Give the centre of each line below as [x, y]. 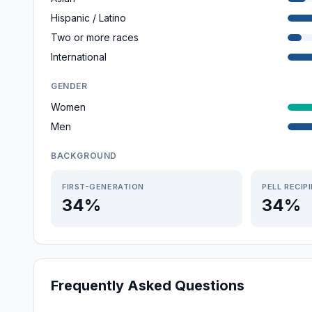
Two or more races [95, 37]
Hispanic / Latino [88, 18]
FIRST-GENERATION [103, 187]
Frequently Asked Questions [148, 286]
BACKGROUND [84, 156]
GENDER [69, 86]
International [79, 57]
